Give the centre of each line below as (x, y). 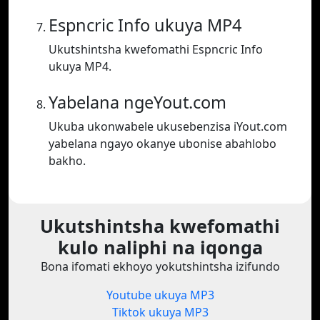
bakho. (67, 161)
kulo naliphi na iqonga (160, 247)
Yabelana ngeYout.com (137, 102)
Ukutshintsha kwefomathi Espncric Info (156, 50)
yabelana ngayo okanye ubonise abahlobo (162, 144)
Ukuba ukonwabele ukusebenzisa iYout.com (168, 127)
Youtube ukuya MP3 (160, 295)
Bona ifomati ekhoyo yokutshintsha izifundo (160, 267)
